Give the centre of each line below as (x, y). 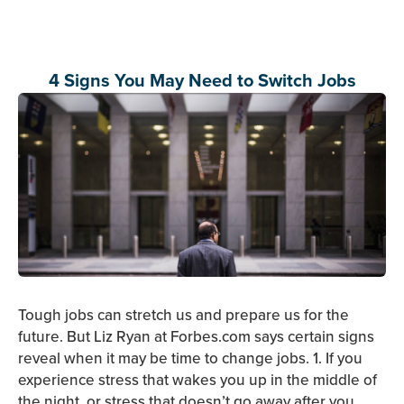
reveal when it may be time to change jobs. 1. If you (190, 358)
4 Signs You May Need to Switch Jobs (202, 80)
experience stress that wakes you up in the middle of (197, 380)
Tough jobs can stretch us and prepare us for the (184, 315)
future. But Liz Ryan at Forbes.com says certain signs (196, 337)
